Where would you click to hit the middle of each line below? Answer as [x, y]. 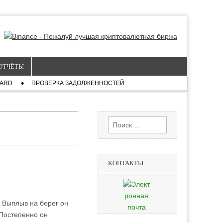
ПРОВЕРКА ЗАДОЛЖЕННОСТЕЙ [78, 83]
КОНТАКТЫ [126, 163]
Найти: [119, 121]
